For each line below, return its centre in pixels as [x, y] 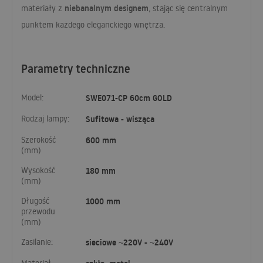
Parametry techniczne [76, 69]
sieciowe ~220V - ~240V [129, 243]
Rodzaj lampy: [45, 119]
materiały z [43, 8]
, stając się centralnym [188, 8]
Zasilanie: [37, 242]
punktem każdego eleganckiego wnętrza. [93, 24]
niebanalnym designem [107, 8]
